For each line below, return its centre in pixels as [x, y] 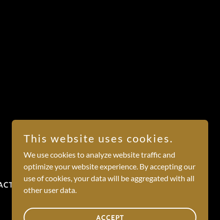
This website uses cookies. [98, 138]
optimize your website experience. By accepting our [110, 166]
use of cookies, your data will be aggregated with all [109, 178]
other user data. [50, 190]
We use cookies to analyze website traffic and [99, 154]
